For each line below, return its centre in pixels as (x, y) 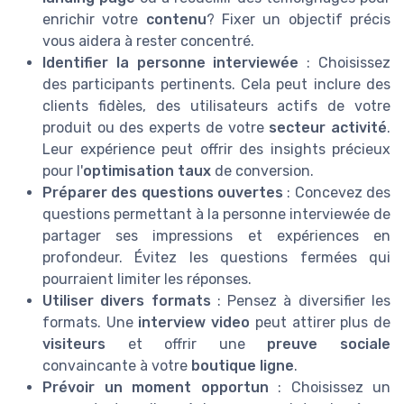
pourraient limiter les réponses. (147, 280)
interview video (194, 323)
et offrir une (187, 344)
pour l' (63, 171)
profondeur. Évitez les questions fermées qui (216, 258)
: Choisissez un (329, 388)
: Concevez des (337, 193)
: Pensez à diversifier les (301, 301)
